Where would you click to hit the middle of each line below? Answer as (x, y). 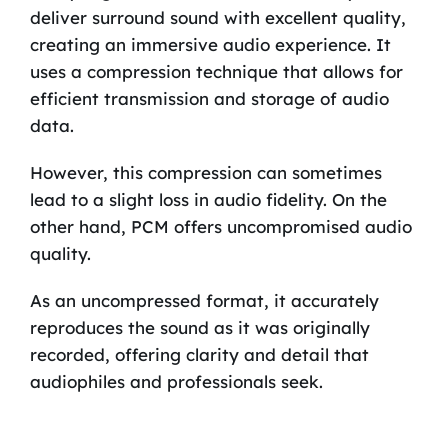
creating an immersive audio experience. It (210, 44)
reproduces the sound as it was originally (199, 327)
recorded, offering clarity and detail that (199, 354)
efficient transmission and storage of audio (209, 98)
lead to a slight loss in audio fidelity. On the (208, 199)
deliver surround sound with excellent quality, (217, 17)
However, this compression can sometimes (205, 172)
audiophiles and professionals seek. (176, 381)
